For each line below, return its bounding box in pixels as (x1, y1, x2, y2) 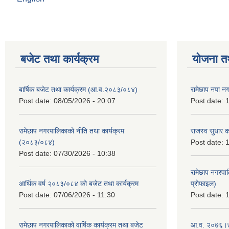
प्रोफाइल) (191, 179, 216, 188)
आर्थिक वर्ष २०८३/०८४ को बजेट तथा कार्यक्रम (19, 179, 139, 188)
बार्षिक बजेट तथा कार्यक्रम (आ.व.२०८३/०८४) (19, 85, 138, 94)
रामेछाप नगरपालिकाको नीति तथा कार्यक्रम (19, 126, 124, 135)
